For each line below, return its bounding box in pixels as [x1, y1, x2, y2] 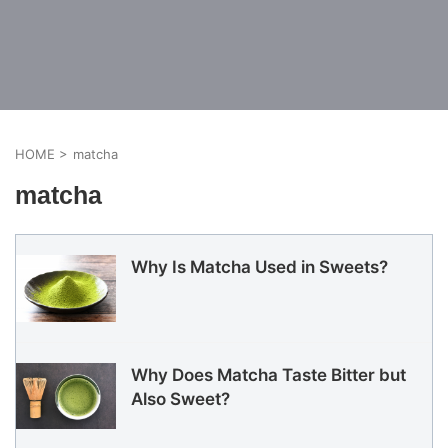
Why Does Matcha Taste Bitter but [131, 364, 406, 385]
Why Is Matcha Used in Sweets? [131, 257, 388, 277]
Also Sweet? [131, 388, 230, 409]
